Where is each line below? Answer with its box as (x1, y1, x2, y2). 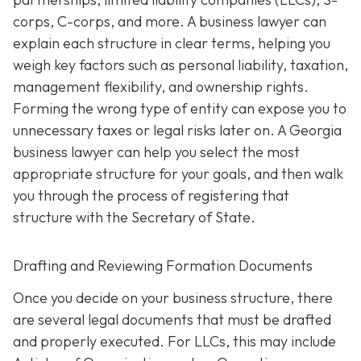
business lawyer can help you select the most (13, 143, 300, 162)
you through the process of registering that (13, 186, 289, 205)
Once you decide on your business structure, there (13, 288, 333, 307)
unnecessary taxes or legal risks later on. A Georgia (13, 121, 342, 140)
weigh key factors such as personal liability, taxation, (13, 56, 348, 75)
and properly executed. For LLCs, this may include (13, 331, 336, 351)
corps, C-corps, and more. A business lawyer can (13, 12, 326, 31)
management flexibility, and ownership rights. (13, 77, 309, 97)
